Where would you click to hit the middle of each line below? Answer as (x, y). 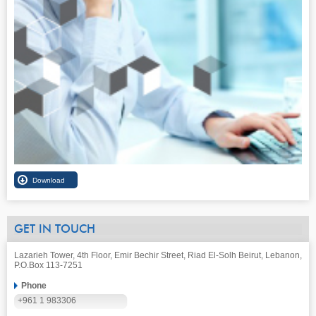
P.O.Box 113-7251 (48, 266)
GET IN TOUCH (55, 230)
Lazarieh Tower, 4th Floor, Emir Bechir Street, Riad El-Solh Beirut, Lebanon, (158, 256)
